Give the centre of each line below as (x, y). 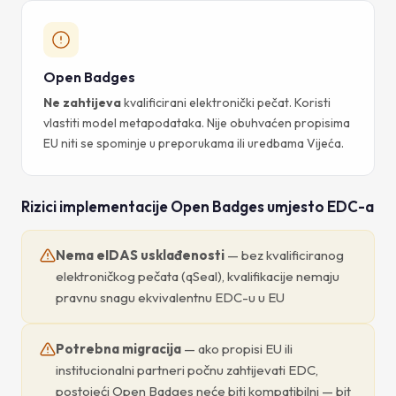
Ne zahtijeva (82, 102)
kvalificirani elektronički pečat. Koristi (226, 102)
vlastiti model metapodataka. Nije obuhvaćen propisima (197, 122)
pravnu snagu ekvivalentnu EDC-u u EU (170, 297)
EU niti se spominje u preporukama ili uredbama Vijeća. (194, 143)
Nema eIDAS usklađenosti (140, 255)
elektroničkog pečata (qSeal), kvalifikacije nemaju (198, 276)
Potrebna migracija (118, 348)
